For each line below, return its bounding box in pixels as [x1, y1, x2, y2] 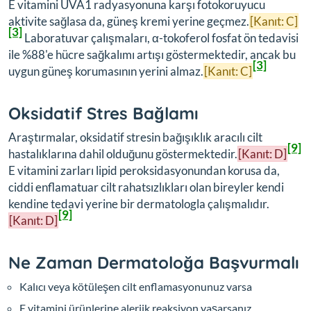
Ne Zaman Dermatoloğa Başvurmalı [8, 251, 299, 273]
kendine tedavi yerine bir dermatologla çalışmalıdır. [8, 196, 269, 211]
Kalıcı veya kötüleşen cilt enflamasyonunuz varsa [19, 279, 252, 293]
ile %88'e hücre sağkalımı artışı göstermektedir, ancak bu [8, 47, 296, 62]
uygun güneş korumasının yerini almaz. [8, 63, 203, 78]
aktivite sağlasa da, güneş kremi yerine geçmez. [8, 13, 249, 28]
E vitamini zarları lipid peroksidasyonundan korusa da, [8, 162, 280, 178]
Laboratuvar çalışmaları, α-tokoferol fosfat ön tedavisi [22, 30, 299, 45]
